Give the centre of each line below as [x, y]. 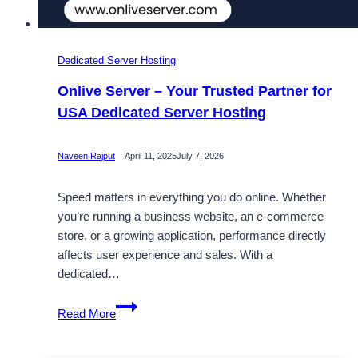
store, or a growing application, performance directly [192, 236]
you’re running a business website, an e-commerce [191, 217]
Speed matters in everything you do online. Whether [192, 197]
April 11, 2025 [151, 155]
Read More [87, 314]
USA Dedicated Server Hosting [162, 113]
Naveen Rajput [86, 155]
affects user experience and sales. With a [165, 255]
